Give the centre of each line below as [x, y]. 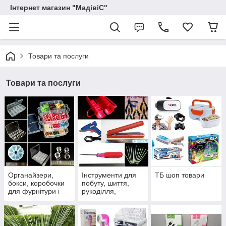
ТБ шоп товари [180, 175]
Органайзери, [31, 175]
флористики [101, 200]
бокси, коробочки [36, 183]
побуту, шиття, [105, 183]
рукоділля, [99, 191]
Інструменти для [109, 175]
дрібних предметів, [39, 200]
